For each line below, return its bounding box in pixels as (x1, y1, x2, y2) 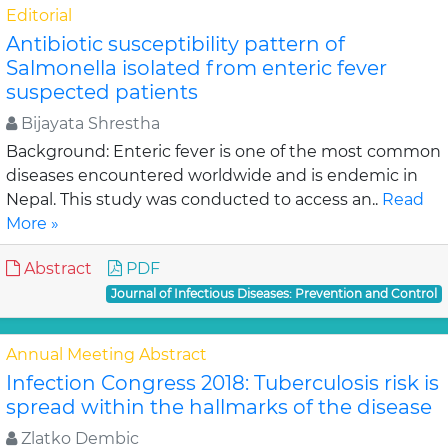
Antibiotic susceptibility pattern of (6, 32, 345, 56)
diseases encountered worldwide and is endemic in (6, 166, 418, 185)
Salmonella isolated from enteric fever (6, 56, 387, 80)
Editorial (6, 6, 72, 25)
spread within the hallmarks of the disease (6, 395, 432, 419)
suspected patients (6, 80, 198, 104)
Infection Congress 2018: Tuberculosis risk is (6, 371, 439, 395)
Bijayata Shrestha (17, 114, 160, 133)
